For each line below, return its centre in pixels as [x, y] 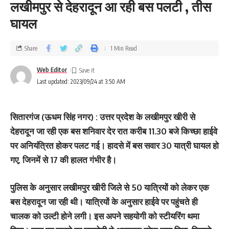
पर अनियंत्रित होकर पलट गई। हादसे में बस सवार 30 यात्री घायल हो [114, 145]
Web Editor [52, 70]
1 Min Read [124, 48]
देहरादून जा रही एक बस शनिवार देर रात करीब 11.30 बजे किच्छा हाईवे [114, 131]
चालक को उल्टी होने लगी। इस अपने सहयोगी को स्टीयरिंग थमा [105, 216]
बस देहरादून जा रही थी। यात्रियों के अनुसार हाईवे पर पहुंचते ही [104, 201]
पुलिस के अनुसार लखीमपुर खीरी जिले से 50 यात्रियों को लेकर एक [110, 187]
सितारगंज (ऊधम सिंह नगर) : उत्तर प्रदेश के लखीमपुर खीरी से [103, 117]
